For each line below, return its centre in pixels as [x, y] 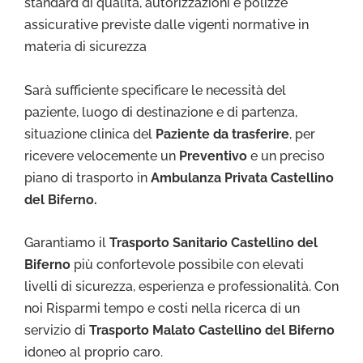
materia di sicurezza [85, 47]
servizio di [55, 331]
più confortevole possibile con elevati [189, 265]
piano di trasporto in [88, 177]
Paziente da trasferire [222, 134]
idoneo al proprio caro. [94, 352]
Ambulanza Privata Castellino [242, 177]
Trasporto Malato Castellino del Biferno [210, 331]
